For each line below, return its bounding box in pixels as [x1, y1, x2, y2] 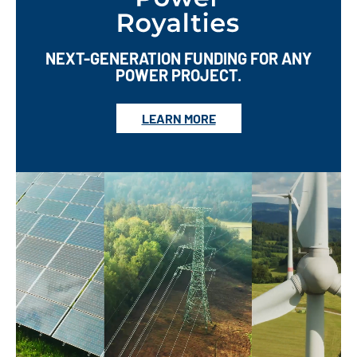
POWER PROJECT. [116, 65, 241, 84]
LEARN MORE [141, 110, 216, 126]
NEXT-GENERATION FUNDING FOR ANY [45, 48, 312, 68]
